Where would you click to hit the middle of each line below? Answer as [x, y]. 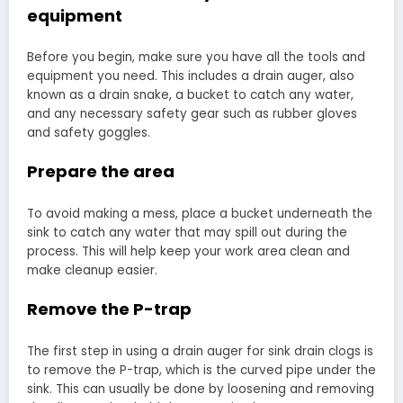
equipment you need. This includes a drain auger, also [191, 76]
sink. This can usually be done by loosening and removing [201, 389]
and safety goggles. [89, 133]
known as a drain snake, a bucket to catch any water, [190, 95]
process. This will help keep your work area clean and [188, 251]
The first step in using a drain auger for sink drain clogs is [200, 351]
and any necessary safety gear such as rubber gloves [192, 114]
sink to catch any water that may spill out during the [187, 232]
